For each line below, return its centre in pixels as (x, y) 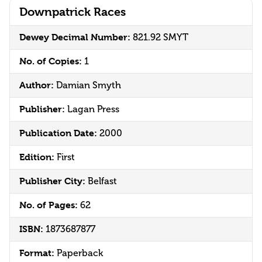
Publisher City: (54, 181)
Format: (38, 253)
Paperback (80, 253)
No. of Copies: (52, 61)
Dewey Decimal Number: (76, 37)
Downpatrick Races (73, 12)
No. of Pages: (50, 205)
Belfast (102, 181)
